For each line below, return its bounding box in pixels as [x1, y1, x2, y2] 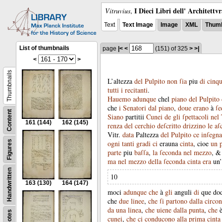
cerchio [135, 121, 155, 130]
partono [166, 196, 187, 206]
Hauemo [108, 94, 131, 104]
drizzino [183, 121, 206, 130]
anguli [174, 187, 192, 197]
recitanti [125, 85, 148, 95]
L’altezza [108, 76, 132, 86]
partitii [125, 112, 144, 121]
